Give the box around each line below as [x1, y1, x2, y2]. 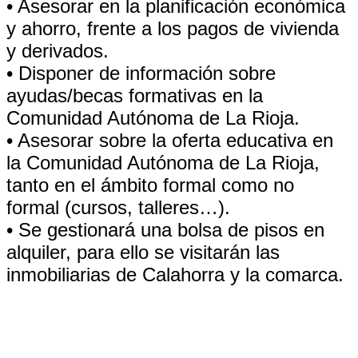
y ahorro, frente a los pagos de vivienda [6, 18, 339, 39]
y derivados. [6, 40, 109, 62]
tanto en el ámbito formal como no [6, 174, 294, 196]
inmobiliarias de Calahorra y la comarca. [6, 264, 344, 285]
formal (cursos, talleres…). [6, 197, 230, 218]
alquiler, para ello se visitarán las [6, 241, 280, 263]
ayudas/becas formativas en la [6, 85, 263, 106]
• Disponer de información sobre [6, 62, 276, 84]
